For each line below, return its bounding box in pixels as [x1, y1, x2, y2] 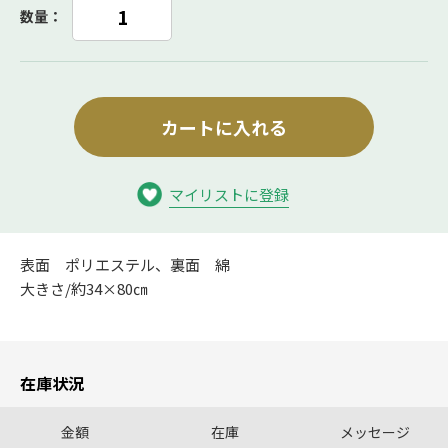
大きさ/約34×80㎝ [20, 278, 148, 299]
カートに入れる [161, 114, 287, 140]
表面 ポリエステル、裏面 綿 [20, 254, 230, 275]
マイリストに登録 [169, 184, 289, 205]
